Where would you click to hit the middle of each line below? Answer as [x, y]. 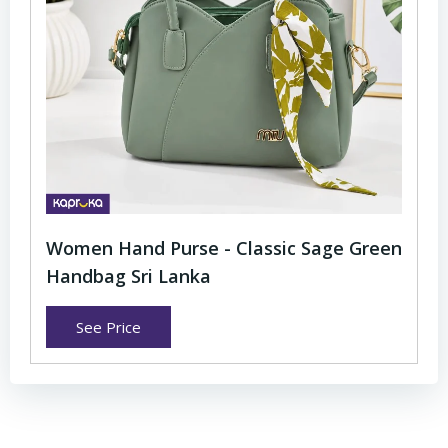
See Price [108, 326]
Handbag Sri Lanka [128, 275]
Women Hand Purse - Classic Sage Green [224, 247]
